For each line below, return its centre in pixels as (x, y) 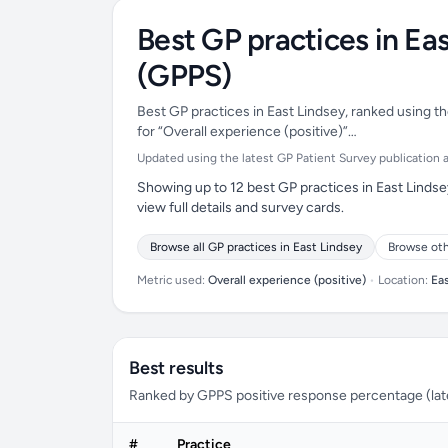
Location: (403, 280)
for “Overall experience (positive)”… (247, 131)
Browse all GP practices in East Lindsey (256, 247)
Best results (176, 368)
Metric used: (172, 280)
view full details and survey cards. (240, 207)
